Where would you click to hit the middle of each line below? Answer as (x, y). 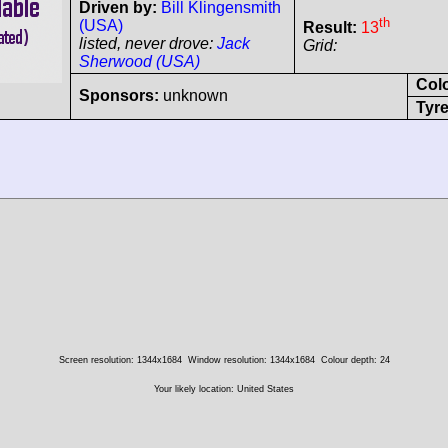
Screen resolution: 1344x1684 (120, 360)
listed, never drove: (148, 43)
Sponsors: (119, 95)
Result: (330, 28)
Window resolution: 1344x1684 (251, 360)
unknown (193, 95)
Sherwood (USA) (139, 61)
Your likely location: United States (224, 389)
